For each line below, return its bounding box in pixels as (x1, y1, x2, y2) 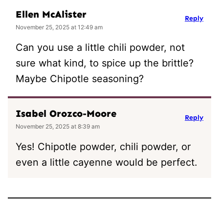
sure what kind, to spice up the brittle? (16, 57, 194, 69)
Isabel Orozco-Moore (16, 108, 116, 120)
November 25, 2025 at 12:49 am (16, 23, 103, 31)
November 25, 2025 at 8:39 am (16, 122, 100, 130)
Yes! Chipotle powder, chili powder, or (16, 140, 191, 153)
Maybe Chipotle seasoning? (16, 72, 144, 85)
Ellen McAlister (16, 8, 87, 21)
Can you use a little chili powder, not (16, 41, 185, 53)
